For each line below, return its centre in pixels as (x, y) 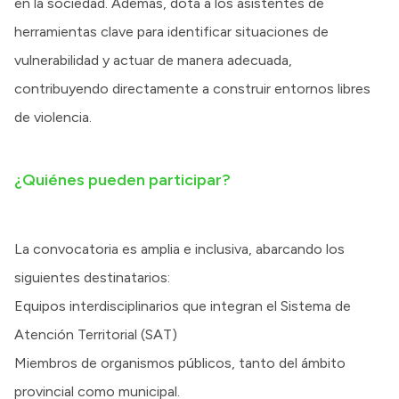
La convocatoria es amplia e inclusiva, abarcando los (179, 249)
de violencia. (53, 117)
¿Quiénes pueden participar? (122, 180)
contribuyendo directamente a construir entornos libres (192, 89)
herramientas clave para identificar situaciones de (171, 32)
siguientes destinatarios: (92, 277)
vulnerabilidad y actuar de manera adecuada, (153, 60)
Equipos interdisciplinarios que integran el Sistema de (183, 306)
